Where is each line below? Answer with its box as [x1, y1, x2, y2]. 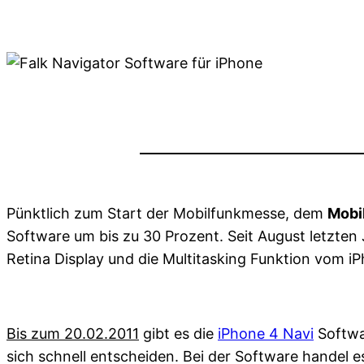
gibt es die [139, 325, 218, 343]
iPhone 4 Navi [218, 325, 314, 343]
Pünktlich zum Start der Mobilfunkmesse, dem [6, 205, 327, 223]
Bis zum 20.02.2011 [6, 325, 139, 343]
